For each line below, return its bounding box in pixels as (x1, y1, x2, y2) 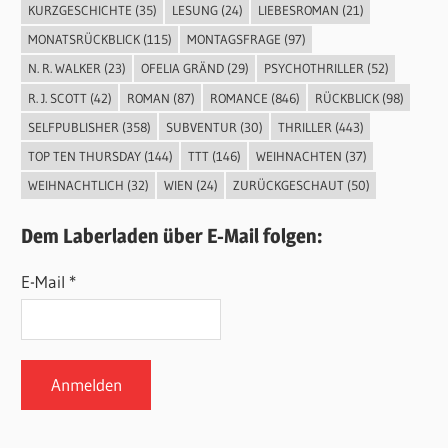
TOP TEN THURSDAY (27, 147, 141, 164)
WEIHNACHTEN (255, 147, 342, 164)
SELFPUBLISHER (27, 118, 119, 135)
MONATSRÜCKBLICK (27, 31, 140, 48)
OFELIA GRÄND (140, 60, 224, 77)
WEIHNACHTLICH (27, 177, 124, 194)
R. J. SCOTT (27, 89, 87, 106)
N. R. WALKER (27, 60, 101, 77)
